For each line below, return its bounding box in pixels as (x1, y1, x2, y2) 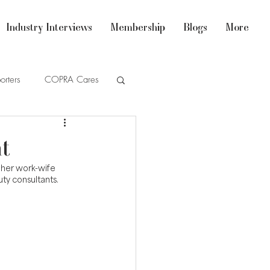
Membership (110, 20, 165, 34)
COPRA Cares (45, 74, 99, 86)
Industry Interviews (6, 20, 92, 34)
